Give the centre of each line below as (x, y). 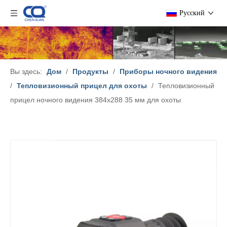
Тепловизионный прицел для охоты (82, 86)
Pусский (192, 13)
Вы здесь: (26, 72)
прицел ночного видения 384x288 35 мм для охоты (96, 100)
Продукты (90, 72)
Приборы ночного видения (168, 72)
